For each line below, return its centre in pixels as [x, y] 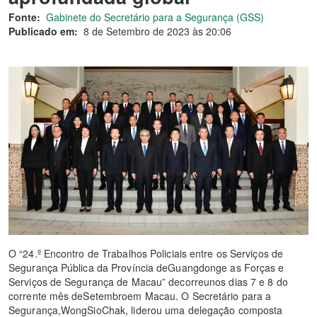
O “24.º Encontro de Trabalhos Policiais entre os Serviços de [146, 254]
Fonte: [24, 17]
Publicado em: [43, 31]
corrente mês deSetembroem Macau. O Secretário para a [140, 296]
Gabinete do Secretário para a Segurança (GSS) [155, 17]
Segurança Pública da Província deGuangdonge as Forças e [146, 268]
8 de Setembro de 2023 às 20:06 [157, 31]
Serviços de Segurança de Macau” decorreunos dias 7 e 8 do [148, 282]
